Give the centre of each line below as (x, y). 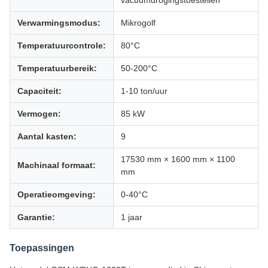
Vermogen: (39, 114)
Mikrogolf (138, 23)
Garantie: (36, 217)
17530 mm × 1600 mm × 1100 (178, 159)
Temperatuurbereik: (57, 68)
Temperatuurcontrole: (62, 45)
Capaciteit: (39, 91)
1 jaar (132, 217)
